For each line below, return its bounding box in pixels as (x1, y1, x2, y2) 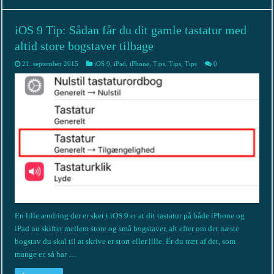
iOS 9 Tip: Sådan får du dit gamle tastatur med (15, 23, 247, 37)
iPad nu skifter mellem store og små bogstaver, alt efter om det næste (15, 224, 240, 234)
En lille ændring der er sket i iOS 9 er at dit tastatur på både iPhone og (15, 211, 245, 221)
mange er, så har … (15, 250, 77, 259)
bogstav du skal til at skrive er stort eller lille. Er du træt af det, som (15, 237, 236, 246)
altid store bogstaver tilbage (15, 39, 154, 53)
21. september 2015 (22, 59, 79, 67)
